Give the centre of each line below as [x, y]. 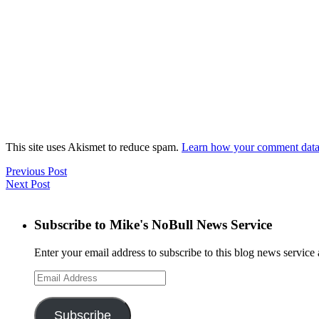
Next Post [28, 184]
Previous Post [36, 172]
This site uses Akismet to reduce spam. [94, 147]
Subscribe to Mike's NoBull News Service [153, 224]
